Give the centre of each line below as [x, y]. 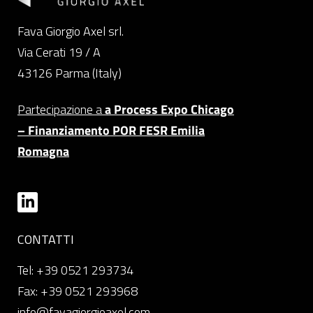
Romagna [43, 152]
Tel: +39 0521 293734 [75, 270]
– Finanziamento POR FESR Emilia [111, 131]
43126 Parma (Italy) [70, 73]
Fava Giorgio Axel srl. [71, 31]
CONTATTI [46, 240]
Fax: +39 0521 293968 [78, 291]
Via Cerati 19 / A [59, 52]
